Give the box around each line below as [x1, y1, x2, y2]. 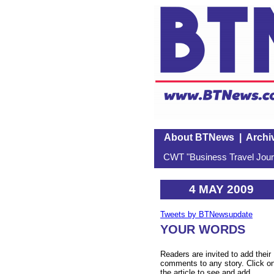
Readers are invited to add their [160, 250, 271, 259]
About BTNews [163, 132, 234, 143]
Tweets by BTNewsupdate [160, 210, 253, 220]
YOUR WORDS [160, 223, 245, 237]
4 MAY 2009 [189, 182, 254, 196]
